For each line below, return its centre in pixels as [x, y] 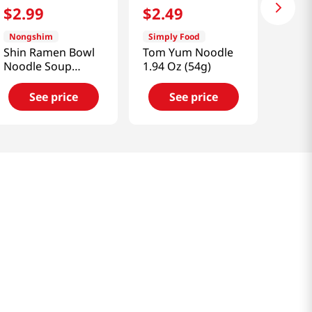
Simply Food [174, 37]
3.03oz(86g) [33, 80]
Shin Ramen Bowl [49, 53]
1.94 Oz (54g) [177, 67]
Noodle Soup [37, 67]
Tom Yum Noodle [188, 53]
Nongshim [31, 37]
